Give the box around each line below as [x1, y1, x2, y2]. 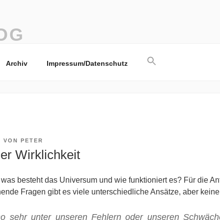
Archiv [5, 59, 27, 67]
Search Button [165, 66, 190, 78]
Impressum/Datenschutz [46, 59, 128, 67]
